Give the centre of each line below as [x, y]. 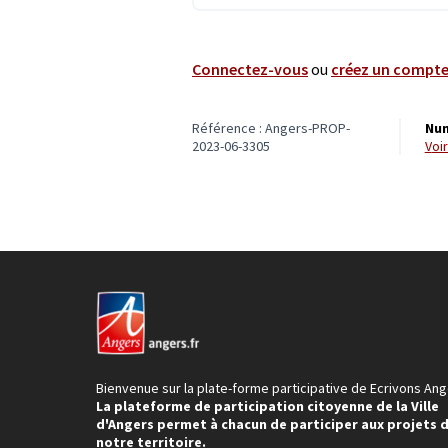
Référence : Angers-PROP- [271, 127]
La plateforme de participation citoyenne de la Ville [267, 406]
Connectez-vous [250, 68]
